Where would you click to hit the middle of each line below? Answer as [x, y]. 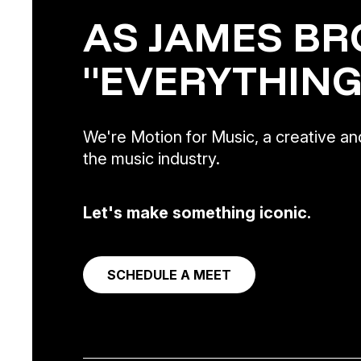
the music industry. [152, 159]
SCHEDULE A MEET [170, 275]
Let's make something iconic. [197, 213]
